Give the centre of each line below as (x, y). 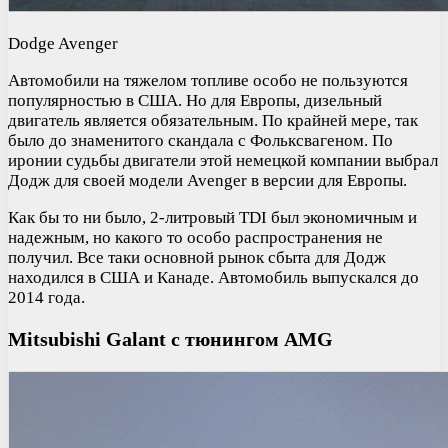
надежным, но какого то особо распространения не (195, 238)
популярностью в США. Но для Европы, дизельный (195, 101)
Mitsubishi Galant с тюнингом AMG (170, 338)
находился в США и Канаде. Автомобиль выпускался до (213, 278)
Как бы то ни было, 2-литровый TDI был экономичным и (212, 218)
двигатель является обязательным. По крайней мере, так (213, 121)
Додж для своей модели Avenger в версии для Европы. (207, 181)
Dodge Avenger (63, 44)
